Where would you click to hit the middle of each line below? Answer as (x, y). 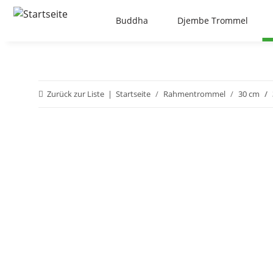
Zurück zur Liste (76, 94)
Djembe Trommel (212, 21)
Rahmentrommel (194, 94)
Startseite (133, 94)
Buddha (132, 21)
